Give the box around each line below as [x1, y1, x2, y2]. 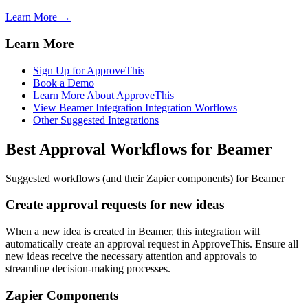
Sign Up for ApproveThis [33, 64, 144, 76]
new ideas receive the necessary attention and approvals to [5, 250, 257, 263]
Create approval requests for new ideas [5, 197, 224, 212]
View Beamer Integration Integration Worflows [33, 101, 237, 113]
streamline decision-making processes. [5, 263, 170, 275]
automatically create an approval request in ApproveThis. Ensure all [5, 238, 298, 250]
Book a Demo [33, 76, 94, 89]
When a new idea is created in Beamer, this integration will [5, 225, 260, 238]
